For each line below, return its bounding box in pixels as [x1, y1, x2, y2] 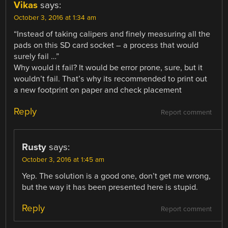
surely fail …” [14, 51, 60, 62]
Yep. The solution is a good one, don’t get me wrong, [22, 170, 211, 181]
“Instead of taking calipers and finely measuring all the [14, 29, 211, 40]
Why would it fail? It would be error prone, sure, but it [14, 63, 203, 73]
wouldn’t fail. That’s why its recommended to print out [14, 74, 208, 84]
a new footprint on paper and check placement [14, 85, 182, 96]
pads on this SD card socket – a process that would [14, 40, 199, 51]
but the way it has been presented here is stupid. [22, 182, 198, 192]
